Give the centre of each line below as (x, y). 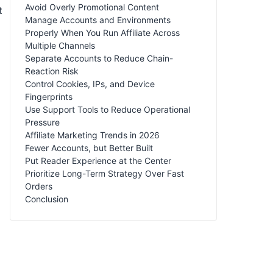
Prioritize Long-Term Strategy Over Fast (105, 173)
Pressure (42, 122)
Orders (39, 186)
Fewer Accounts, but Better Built (89, 147)
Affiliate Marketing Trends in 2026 (92, 135)
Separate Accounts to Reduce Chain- (99, 58)
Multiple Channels (60, 45)
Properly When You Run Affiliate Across (102, 32)
